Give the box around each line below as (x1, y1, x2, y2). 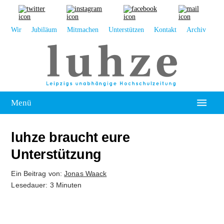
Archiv (186, 26, 206, 33)
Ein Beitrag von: (11, 169, 64, 177)
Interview (16, 210, 50, 220)
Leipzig (16, 143, 43, 152)
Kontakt (154, 26, 177, 33)
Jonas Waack (64, 169, 107, 177)
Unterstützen (108, 26, 144, 33)
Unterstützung (11, 147, 101, 162)
